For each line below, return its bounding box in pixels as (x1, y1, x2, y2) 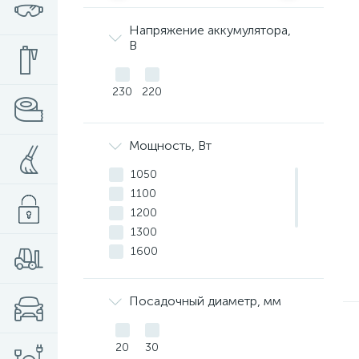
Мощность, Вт (129, 138, 212, 153)
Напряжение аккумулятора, (129, 22, 291, 38)
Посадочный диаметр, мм (129, 293, 281, 309)
